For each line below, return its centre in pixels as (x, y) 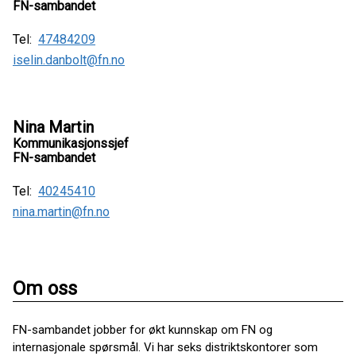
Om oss (45, 289)
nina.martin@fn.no (61, 212)
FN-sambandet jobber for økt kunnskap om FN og (143, 330)
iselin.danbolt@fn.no (69, 60)
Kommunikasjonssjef (71, 144)
